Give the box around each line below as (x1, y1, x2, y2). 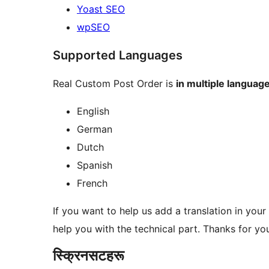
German (77, 123, 112, 136)
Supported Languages (53, 48, 183, 63)
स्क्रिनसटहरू (53, 247, 124, 265)
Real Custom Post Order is (53, 77, 176, 90)
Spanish (77, 159, 112, 172)
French (77, 177, 107, 190)
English (77, 105, 109, 118)
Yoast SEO (77, 3, 125, 16)
